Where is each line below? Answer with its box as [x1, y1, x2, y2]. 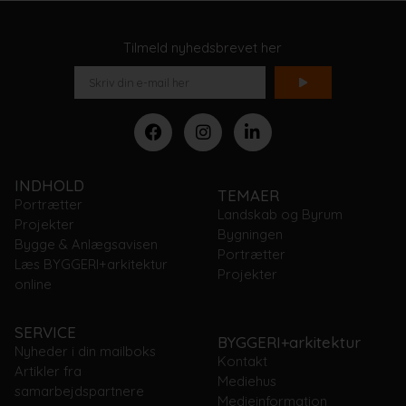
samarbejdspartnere [14, 382, 144, 401]
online [14, 275, 52, 293]
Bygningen [217, 225, 283, 243]
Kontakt [217, 353, 267, 371]
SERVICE [14, 323, 76, 343]
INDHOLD [14, 175, 84, 195]
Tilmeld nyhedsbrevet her [123, 38, 283, 56]
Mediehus [217, 372, 276, 391]
